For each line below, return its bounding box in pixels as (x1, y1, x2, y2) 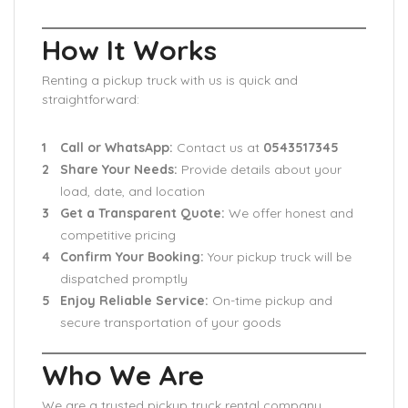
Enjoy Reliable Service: (60, 292, 209, 309)
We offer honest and (225, 205, 353, 221)
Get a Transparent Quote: (60, 205, 225, 221)
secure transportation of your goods (60, 314, 281, 331)
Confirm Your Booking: (60, 249, 204, 265)
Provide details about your (178, 161, 342, 178)
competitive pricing (60, 227, 176, 243)
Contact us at (173, 139, 263, 156)
